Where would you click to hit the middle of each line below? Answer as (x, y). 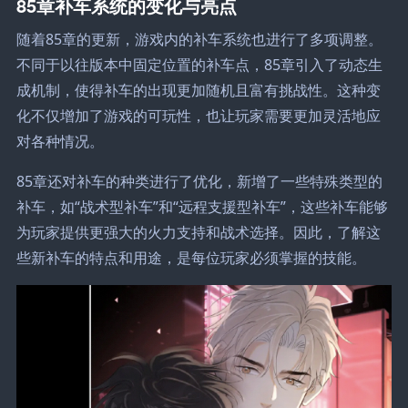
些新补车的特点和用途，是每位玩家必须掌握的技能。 (191, 257)
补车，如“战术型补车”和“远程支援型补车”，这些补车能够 (202, 206)
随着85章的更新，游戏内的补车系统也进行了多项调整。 (199, 39)
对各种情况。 (60, 141)
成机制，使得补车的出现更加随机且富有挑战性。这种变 (198, 90)
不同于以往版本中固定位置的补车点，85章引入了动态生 (199, 64)
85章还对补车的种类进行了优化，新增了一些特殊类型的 (199, 181)
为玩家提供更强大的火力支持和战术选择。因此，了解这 (198, 232)
